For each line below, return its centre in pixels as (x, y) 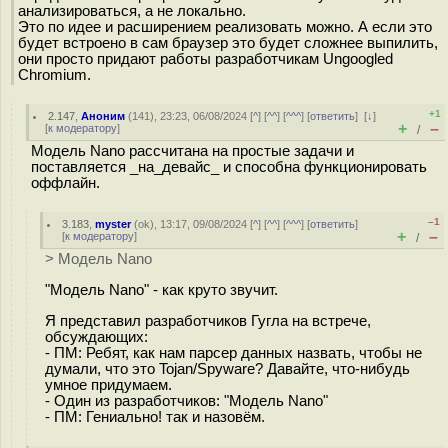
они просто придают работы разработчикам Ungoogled (205, 58)
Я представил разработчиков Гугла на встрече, (208, 320)
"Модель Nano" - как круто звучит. (165, 289)
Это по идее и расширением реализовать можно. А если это (225, 26)
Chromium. (54, 74)
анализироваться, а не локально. (132, 10)
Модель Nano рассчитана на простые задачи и (192, 151)
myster (113, 224)
